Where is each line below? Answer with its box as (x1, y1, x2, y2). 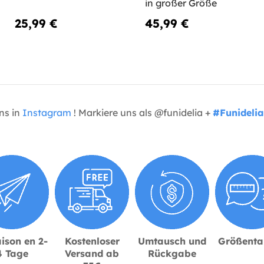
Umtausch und (138, 235, 206, 247)
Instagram (22, 107, 71, 119)
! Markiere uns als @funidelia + (71, 107, 213, 119)
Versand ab (65, 247, 119, 260)
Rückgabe (148, 247, 196, 260)
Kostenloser (64, 235, 120, 247)
